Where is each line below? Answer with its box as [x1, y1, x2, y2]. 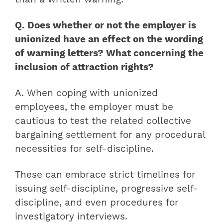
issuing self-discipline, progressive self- [15, 183, 198, 194]
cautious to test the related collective [15, 115, 191, 126]
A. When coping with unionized [15, 87, 158, 99]
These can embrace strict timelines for [15, 169, 196, 180]
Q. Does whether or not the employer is [15, 19, 196, 31]
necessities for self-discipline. [15, 143, 154, 154]
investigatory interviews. [15, 211, 127, 222]
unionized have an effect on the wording [15, 33, 203, 45]
